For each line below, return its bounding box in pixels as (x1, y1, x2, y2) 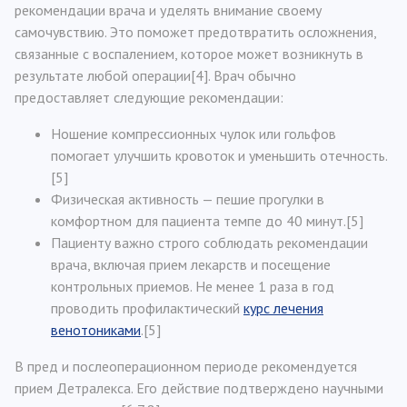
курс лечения (243, 299, 323, 317)
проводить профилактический (51, 299, 243, 317)
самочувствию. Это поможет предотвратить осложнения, (15, 23, 376, 41)
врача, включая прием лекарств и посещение (51, 255, 331, 273)
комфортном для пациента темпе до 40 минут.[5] (51, 212, 363, 230)
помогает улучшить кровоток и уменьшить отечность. (51, 146, 388, 164)
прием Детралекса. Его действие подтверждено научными (15, 379, 383, 397)
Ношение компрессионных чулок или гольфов (51, 124, 336, 143)
